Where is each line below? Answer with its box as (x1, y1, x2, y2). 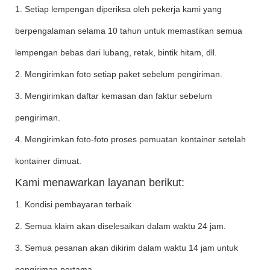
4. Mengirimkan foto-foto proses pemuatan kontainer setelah (15, 134, 246, 144)
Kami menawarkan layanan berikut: (15, 176, 184, 189)
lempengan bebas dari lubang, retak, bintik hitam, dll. (15, 47, 217, 57)
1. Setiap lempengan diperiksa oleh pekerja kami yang (15, 4, 222, 14)
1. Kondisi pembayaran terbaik (15, 199, 131, 209)
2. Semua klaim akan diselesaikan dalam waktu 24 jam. (15, 221, 226, 231)
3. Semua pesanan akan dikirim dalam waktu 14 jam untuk (15, 242, 238, 253)
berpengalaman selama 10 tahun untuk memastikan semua (15, 25, 242, 36)
